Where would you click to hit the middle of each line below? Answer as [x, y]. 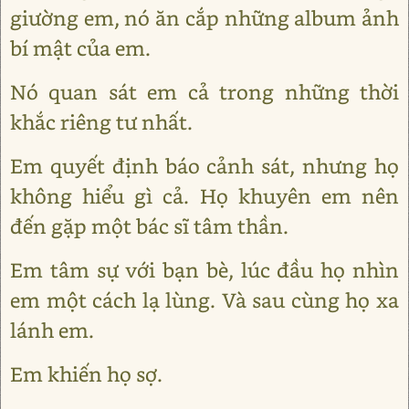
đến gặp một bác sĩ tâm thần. [149, 225]
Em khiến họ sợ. [86, 373]
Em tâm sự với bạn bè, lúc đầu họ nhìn [204, 269]
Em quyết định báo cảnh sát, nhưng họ [204, 165]
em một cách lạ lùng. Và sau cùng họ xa [204, 299]
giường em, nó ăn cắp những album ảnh [204, 17]
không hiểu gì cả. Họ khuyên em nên [204, 195]
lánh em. [52, 330]
